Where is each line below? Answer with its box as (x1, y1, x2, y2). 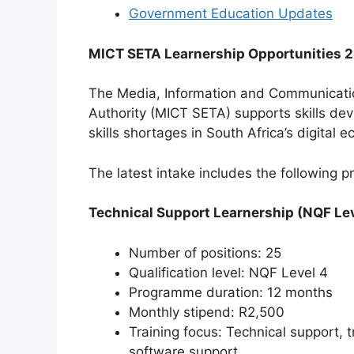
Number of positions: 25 (129, 244, 281, 261)
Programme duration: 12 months (129, 284, 333, 300)
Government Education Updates (129, 6, 333, 22)
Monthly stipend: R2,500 (129, 303, 284, 320)
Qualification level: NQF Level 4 (129, 264, 328, 281)
